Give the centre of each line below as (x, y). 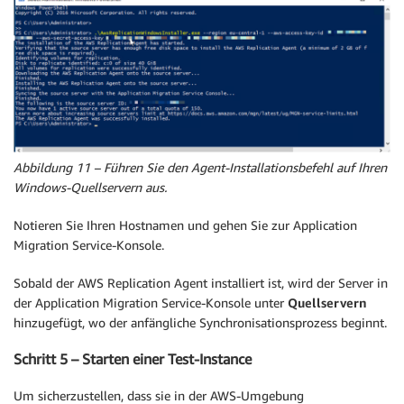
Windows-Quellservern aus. (90, 187)
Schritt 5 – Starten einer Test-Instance (133, 359)
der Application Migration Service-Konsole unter (151, 302)
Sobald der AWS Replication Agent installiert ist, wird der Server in (201, 282)
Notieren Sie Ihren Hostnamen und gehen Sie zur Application (185, 225)
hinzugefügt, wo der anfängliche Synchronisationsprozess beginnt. (200, 322)
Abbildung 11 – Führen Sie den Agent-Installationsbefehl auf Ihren (200, 167)
